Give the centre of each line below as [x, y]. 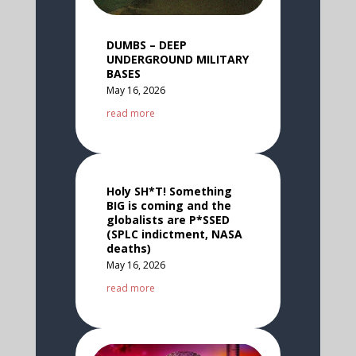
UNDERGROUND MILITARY [177, 59]
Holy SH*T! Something [169, 191]
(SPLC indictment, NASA [174, 234]
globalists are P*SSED [168, 219]
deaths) [128, 248]
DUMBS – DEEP [146, 44]
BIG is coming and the [168, 205]
